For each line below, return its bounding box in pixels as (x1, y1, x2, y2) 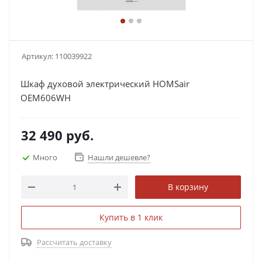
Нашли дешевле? (88, 152, 150, 163)
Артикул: (22, 51, 53, 61)
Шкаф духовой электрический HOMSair (20, 78, 189, 89)
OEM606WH (20, 92, 71, 104)
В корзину (168, 181, 208, 192)
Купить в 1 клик (99, 212, 163, 223)
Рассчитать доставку (37, 237, 112, 247)
